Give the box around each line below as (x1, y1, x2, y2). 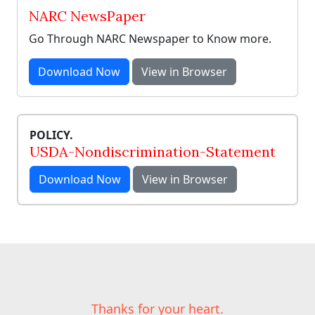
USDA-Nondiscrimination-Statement (30, 143, 276, 160)
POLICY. (30, 127, 73, 143)
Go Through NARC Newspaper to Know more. (29, 31, 271, 46)
